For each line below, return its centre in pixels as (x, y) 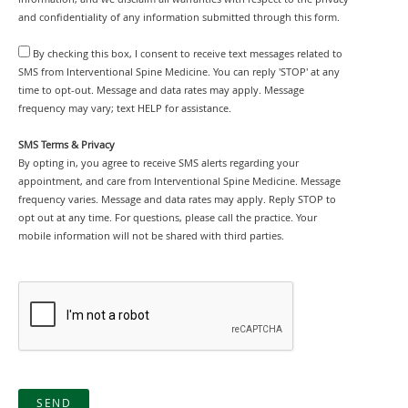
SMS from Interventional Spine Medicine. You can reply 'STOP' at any (179, 71)
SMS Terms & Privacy (66, 144)
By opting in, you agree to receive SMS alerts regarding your (158, 163)
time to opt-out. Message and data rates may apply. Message (161, 90)
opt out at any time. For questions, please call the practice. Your (168, 217)
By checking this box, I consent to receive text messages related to (188, 53)
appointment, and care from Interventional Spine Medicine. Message (179, 181)
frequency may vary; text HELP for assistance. (125, 108)
